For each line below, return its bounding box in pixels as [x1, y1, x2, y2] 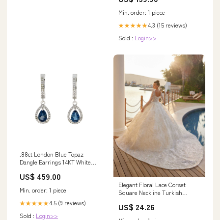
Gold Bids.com [20, 165, 57, 174]
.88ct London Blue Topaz [20, 150, 83, 159]
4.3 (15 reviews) [148, 21, 187, 29]
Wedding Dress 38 [118, 196, 165, 205]
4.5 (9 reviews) [49, 198, 86, 207]
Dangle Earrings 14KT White [20, 158, 91, 166]
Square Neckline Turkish [118, 188, 182, 197]
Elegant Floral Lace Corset [118, 180, 186, 189]
